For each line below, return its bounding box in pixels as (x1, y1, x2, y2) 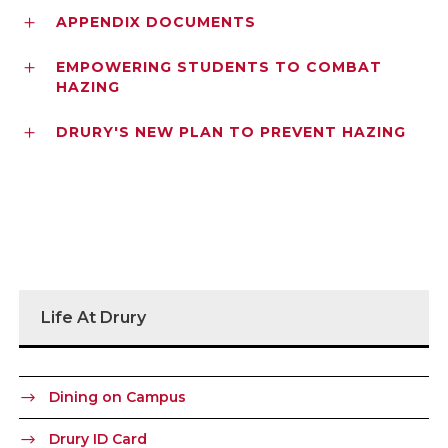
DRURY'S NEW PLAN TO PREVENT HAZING (56, 122, 406, 141)
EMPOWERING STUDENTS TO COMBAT (56, 57, 382, 76)
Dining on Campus (49, 387, 186, 406)
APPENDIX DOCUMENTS (56, 12, 256, 31)
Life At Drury (41, 307, 146, 327)
